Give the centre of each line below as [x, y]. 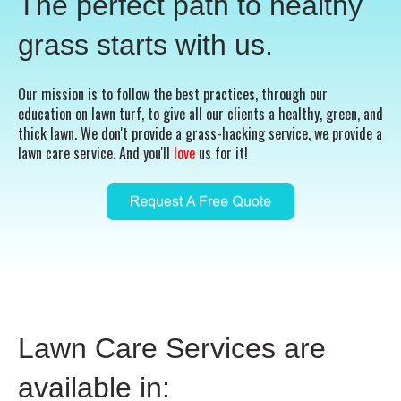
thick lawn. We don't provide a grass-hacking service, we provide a [200, 134]
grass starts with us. [145, 45]
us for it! [222, 154]
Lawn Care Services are [172, 348]
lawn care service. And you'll [94, 154]
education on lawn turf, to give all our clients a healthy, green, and [200, 114]
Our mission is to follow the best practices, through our [173, 94]
